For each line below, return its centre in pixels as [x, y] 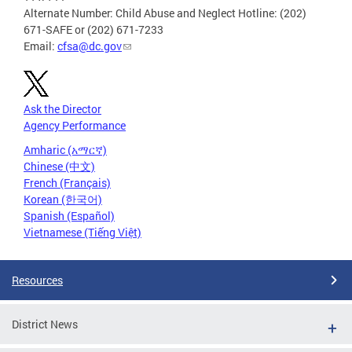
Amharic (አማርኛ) [65, 149]
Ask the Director [62, 108]
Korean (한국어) [63, 199]
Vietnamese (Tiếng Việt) [82, 232]
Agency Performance [75, 125]
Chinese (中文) [59, 166]
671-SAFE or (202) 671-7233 [93, 29]
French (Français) [67, 182]
